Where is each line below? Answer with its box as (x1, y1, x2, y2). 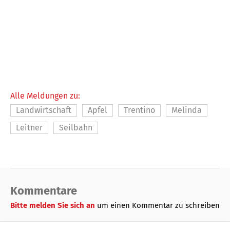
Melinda (171, 105, 202, 116)
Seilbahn (59, 123, 92, 133)
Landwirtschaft (16, 105, 71, 116)
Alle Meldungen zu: (10, 91, 80, 101)
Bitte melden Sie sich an (10, 201, 97, 210)
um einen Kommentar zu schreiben (97, 201, 220, 210)
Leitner (16, 123, 43, 133)
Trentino (124, 105, 155, 116)
